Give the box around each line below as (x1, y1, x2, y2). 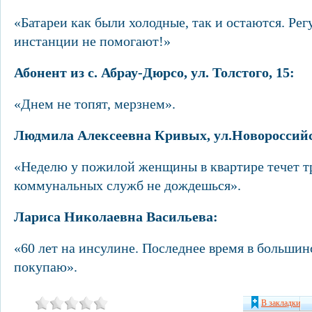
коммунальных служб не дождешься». (14, 178, 241, 193)
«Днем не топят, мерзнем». (14, 96, 175, 111)
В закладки (261, 298, 300, 308)
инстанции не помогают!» (14, 33, 171, 49)
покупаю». (14, 259, 77, 274)
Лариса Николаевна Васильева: (14, 209, 218, 224)
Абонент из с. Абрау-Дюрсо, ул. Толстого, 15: (14, 65, 295, 80)
